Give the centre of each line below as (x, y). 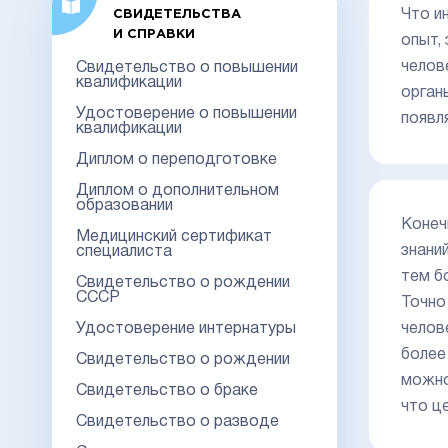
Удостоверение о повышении (186, 113)
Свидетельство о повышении (187, 67)
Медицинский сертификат (174, 236)
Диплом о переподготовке (176, 159)
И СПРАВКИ (153, 34)
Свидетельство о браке (167, 390)
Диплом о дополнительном (177, 190)
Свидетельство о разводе (177, 421)
